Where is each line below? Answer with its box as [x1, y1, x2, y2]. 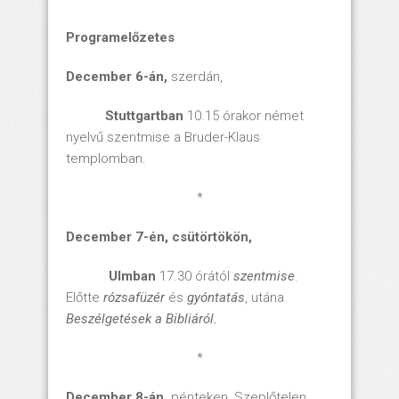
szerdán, [171, 69, 223, 85]
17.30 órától [156, 268, 233, 284]
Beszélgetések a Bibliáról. [66, 311, 217, 327]
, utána [245, 289, 284, 305]
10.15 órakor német [183, 108, 304, 124]
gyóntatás [183, 289, 245, 305]
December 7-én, [66, 229, 172, 245]
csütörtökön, [172, 229, 252, 245]
